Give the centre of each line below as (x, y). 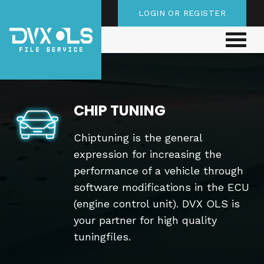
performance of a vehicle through (159, 171)
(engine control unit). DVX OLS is (157, 204)
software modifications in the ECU (161, 187)
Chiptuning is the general (138, 138)
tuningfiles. (102, 237)
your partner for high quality (145, 220)
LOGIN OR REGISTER (182, 13)
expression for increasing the (148, 154)
